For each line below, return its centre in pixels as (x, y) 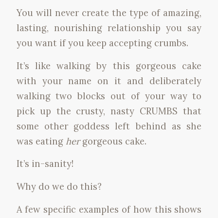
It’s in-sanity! (45, 164)
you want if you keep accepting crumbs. (102, 43)
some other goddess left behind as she (109, 126)
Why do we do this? (59, 186)
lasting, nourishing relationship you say (109, 28)
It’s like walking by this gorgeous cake (109, 65)
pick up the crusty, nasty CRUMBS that (109, 111)
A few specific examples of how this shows (109, 209)
